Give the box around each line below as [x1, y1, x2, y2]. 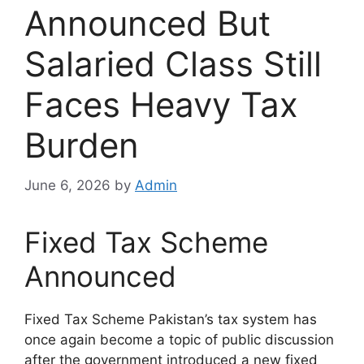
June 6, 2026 [24, 176, 110, 193]
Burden [24, 124, 139, 167]
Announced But [24, 2, 271, 45]
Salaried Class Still [24, 43, 322, 85]
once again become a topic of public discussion [24, 331, 334, 348]
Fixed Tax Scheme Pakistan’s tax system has [24, 310, 317, 327]
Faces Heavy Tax [24, 84, 298, 126]
